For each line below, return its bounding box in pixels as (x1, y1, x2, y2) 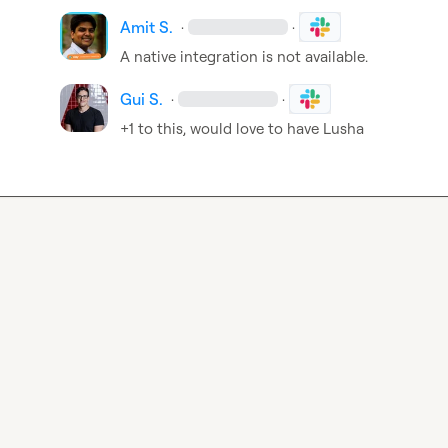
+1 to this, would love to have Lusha (120, 119, 364, 138)
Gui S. (120, 89, 163, 109)
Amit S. (120, 17, 173, 37)
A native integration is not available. (120, 47, 368, 66)
